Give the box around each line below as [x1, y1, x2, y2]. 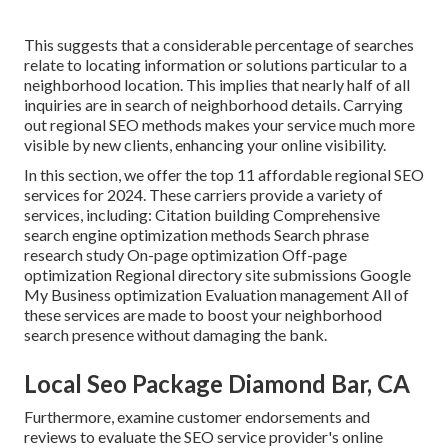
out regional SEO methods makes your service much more [24, 114, 415, 134]
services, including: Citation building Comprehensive [24, 204, 380, 224]
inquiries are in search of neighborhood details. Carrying [24, 94, 403, 114]
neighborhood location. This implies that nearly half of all [24, 74, 410, 94]
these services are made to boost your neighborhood [24, 304, 382, 324]
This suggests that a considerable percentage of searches [24, 34, 414, 54]
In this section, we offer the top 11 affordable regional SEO [24, 164, 424, 184]
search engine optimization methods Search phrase [24, 224, 369, 244]
